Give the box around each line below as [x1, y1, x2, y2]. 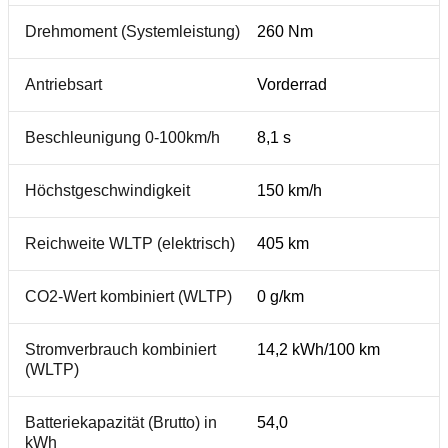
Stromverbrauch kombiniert [25, 341, 216, 358]
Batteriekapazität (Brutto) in [25, 414, 217, 431]
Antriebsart [25, 76, 102, 93]
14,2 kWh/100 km [257, 341, 380, 358]
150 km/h [257, 182, 322, 199]
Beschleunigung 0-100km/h [25, 129, 220, 146]
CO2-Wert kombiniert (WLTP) [25, 288, 232, 305]
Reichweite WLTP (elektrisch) [25, 235, 235, 252]
